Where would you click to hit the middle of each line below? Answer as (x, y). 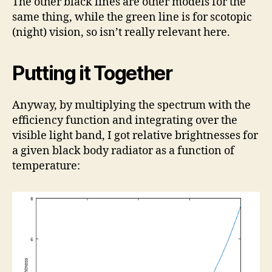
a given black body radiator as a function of (123, 151)
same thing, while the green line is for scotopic (132, 18)
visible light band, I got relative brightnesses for (135, 136)
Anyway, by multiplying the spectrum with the (131, 106)
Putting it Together (92, 73)
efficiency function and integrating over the (125, 121)
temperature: (46, 166)
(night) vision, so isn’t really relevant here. (121, 33)
